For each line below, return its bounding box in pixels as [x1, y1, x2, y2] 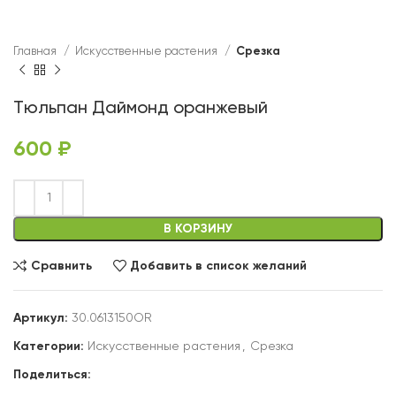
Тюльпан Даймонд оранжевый [13, 100, 268, 118]
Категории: [13, 340, 84, 353]
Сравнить [30, 259, 92, 272]
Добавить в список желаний [130, 259, 308, 272]
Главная [13, 46, 59, 57]
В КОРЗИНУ [164, 223, 232, 235]
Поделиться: [13, 369, 91, 381]
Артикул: [13, 312, 72, 324]
